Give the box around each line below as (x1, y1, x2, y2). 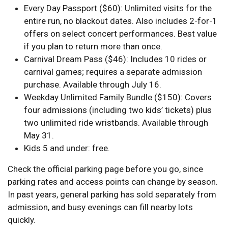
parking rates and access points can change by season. (8, 176, 218, 187)
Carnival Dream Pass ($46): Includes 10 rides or (24, 53, 207, 64)
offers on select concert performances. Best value (24, 28, 217, 39)
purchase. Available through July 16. (24, 79, 161, 90)
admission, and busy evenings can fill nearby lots (8, 202, 193, 212)
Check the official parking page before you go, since (8, 163, 203, 174)
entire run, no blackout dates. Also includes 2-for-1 (24, 15, 217, 26)
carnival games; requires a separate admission (24, 66, 202, 77)
